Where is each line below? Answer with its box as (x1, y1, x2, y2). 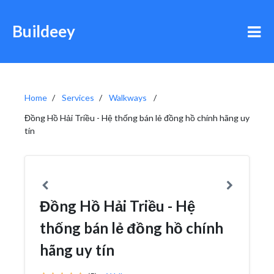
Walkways (109, 92, 147, 103)
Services (62, 92, 94, 103)
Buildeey (12, 21, 75, 41)
